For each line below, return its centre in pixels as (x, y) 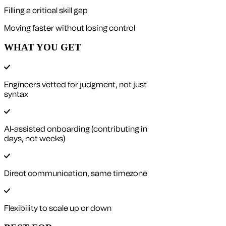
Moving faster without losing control (70, 28)
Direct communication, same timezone (76, 173)
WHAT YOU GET (43, 47)
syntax (16, 94)
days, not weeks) (35, 138)
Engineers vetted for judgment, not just (75, 84)
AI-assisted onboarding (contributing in (76, 129)
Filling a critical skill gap (46, 10)
